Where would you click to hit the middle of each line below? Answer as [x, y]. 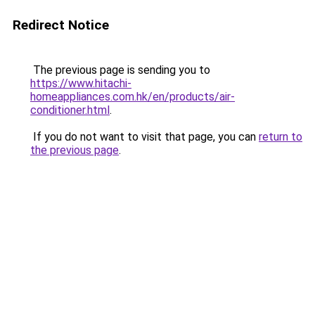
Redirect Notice [61, 25]
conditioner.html [70, 110]
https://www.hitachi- [81, 83]
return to [281, 137]
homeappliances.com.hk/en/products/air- [133, 97]
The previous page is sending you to [120, 70]
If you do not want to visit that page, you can [144, 137]
